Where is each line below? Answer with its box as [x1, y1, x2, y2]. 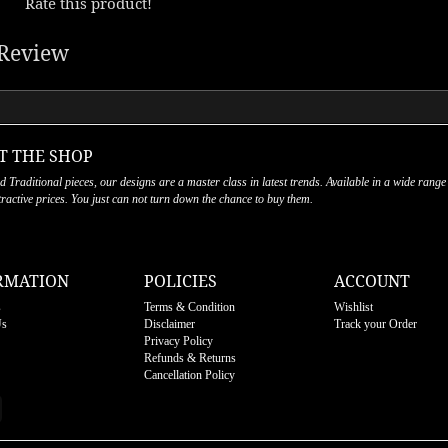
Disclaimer [144, 316, 195, 331]
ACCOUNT [334, 270, 410, 292]
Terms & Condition [144, 299, 235, 314]
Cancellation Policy [144, 367, 235, 382]
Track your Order [334, 316, 417, 331]
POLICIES [144, 270, 217, 292]
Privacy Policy [144, 333, 213, 348]
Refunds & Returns [144, 350, 236, 365]
